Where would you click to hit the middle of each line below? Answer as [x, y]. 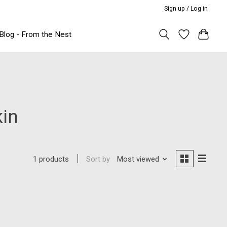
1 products [51, 159]
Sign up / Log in [186, 8]
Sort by [98, 159]
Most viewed [138, 159]
